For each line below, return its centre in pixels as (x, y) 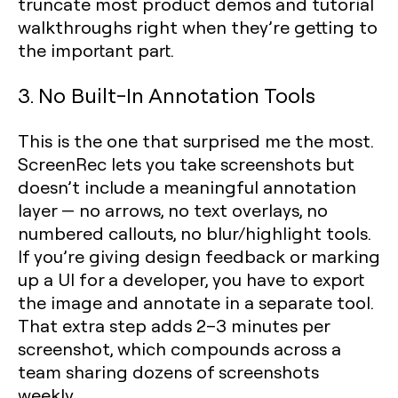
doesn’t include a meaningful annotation (187, 187)
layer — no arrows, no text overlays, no (173, 210)
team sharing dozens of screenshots (168, 371)
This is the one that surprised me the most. (195, 140)
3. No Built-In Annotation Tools (167, 95)
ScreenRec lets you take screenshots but (186, 163)
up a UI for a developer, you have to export (191, 279)
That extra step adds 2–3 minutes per (174, 325)
